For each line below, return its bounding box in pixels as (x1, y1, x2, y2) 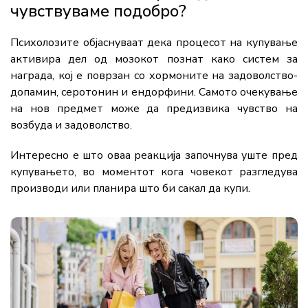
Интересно (10, 147, 73, 163)
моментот (101, 164, 162, 179)
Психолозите (10, 34, 83, 50)
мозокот (115, 51, 167, 67)
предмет (56, 100, 111, 116)
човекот (190, 164, 240, 179)
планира (93, 180, 139, 196)
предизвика (166, 100, 238, 116)
